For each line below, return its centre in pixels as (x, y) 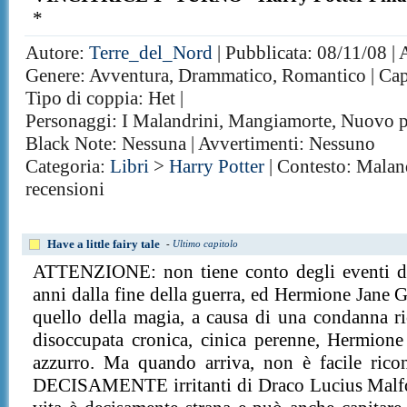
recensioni (65, 189)
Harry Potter (217, 166)
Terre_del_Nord (151, 53)
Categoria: (68, 166)
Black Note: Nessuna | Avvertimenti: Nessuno (201, 144)
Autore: (58, 53)
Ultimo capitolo (206, 243)
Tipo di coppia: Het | (105, 98)
